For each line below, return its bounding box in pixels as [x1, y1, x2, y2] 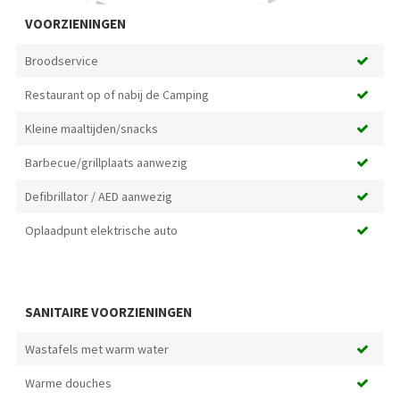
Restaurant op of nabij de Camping [24, 87, 209, 104]
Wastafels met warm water [24, 341, 169, 358]
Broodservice [24, 53, 98, 70]
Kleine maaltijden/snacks [24, 121, 158, 137]
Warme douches [24, 375, 112, 392]
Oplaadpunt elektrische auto [24, 222, 178, 239]
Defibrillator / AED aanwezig [24, 188, 172, 205]
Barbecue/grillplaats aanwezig [24, 154, 187, 171]
